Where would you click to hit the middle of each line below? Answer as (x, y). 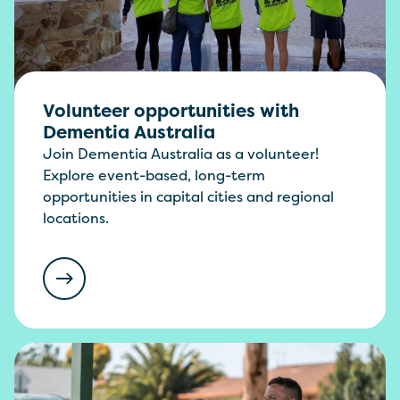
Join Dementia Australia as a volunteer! (181, 154)
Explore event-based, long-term (154, 175)
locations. (76, 218)
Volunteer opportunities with (171, 111)
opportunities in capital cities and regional (188, 197)
